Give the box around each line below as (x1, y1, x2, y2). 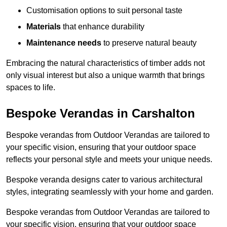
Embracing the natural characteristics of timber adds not (6, 59, 205, 68)
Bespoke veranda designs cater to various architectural (6, 175, 203, 184)
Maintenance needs (26, 39, 101, 48)
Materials (26, 22, 61, 31)
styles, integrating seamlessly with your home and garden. (6, 187, 213, 197)
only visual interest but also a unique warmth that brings (6, 71, 205, 80)
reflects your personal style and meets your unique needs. (6, 155, 212, 164)
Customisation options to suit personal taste (26, 6, 182, 15)
